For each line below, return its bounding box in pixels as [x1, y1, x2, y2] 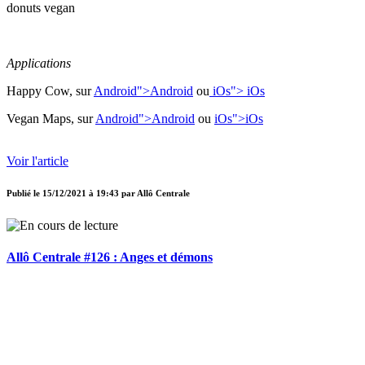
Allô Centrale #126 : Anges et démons [7, 249, 213, 264]
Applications [7, 56, 71, 71]
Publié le [7, 188, 42, 199]
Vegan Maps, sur [7, 112, 95, 126]
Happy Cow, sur [7, 84, 94, 99]
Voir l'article [7, 154, 68, 169]
